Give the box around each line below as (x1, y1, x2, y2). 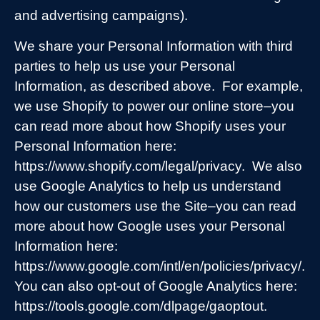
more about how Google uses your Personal (14, 218, 285, 234)
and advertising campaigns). (14, 8, 188, 24)
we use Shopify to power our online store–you (14, 98, 294, 114)
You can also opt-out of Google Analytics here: (14, 278, 297, 294)
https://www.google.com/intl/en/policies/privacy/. (14, 258, 305, 274)
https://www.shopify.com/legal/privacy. (14, 158, 245, 174)
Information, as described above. (14, 78, 215, 94)
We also (252, 158, 302, 174)
